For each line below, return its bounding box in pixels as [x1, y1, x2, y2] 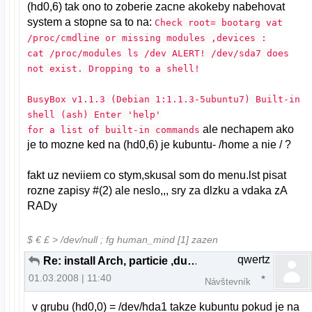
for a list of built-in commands [27, 124, 201, 135]
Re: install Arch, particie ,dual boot [187, 255, 198, 267]
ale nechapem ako [200, 123, 295, 135]
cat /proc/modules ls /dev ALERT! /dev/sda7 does [27, 47, 290, 58]
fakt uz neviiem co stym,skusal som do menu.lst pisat [27, 169, 287, 181]
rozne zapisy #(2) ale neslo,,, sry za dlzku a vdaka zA [27, 184, 288, 196]
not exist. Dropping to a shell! [27, 63, 201, 74]
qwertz [237, 253, 270, 266]
